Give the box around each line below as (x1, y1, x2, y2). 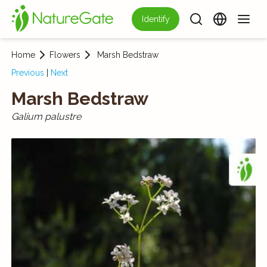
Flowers (49, 50, 80, 60)
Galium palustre (11, 111, 81, 122)
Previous (11, 68, 44, 77)
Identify (141, 14, 170, 24)
